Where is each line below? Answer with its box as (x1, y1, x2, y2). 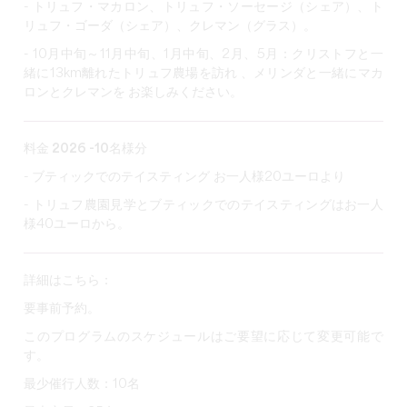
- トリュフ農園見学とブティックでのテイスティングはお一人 (24, 199, 383, 212)
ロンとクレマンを (24, 86, 126, 99)
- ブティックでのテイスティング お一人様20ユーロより (24, 171, 346, 184)
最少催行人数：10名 (24, 378, 141, 391)
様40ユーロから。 (24, 218, 131, 231)
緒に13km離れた (24, 67, 121, 80)
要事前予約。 (24, 303, 101, 315)
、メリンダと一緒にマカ (240, 67, 383, 80)
